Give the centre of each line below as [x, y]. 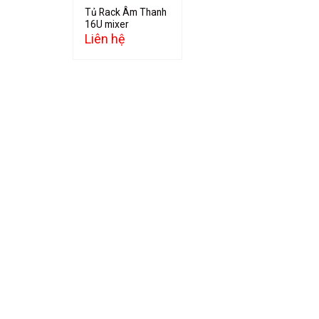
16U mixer [107, 24]
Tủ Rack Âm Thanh [126, 12]
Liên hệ [105, 39]
